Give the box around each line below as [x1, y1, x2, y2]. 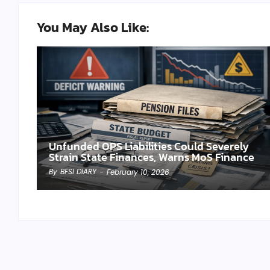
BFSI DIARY [60, 166, 96, 177]
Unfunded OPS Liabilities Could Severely [49, 138, 249, 154]
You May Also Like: [37, 17, 149, 37]
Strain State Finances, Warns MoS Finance [49, 149, 254, 165]
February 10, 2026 [107, 167, 169, 177]
